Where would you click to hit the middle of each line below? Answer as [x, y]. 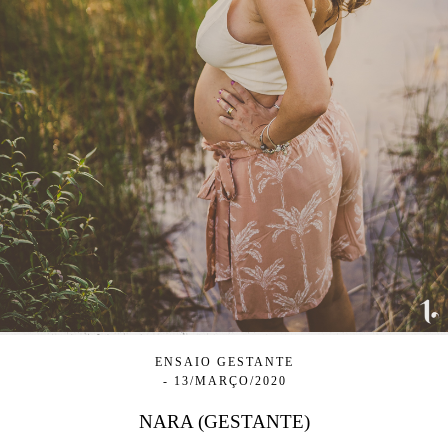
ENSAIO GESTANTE [224, 362]
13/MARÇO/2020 [230, 381]
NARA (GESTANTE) [224, 421]
